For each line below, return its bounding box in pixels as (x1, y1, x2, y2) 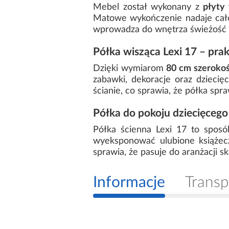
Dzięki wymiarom (93, 64, 167, 74)
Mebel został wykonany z (93, 3, 203, 12)
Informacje (93, 175, 165, 191)
